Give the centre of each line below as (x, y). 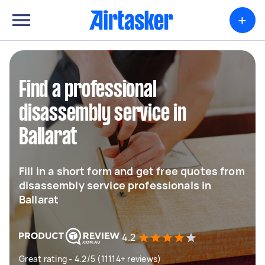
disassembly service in (103, 114)
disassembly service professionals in (115, 185)
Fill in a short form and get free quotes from (132, 171)
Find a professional (88, 91)
